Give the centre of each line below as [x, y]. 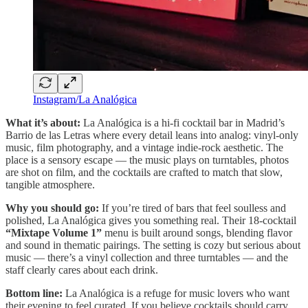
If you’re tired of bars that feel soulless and [194, 208]
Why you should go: [54, 208]
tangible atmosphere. [50, 185]
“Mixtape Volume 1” [54, 233]
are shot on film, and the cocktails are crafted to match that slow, [144, 173]
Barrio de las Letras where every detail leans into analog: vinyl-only [152, 135]
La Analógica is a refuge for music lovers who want [177, 294]
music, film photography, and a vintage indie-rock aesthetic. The [144, 148]
